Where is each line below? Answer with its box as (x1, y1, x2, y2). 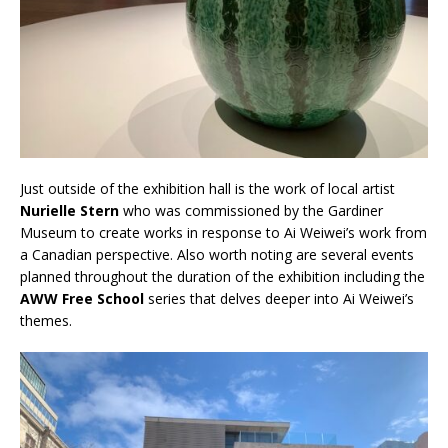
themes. (20, 311, 72, 331)
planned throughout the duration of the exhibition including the (20, 267, 425, 287)
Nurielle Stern (20, 201, 119, 221)
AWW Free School (20, 289, 144, 309)
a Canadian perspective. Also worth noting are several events (20, 245, 414, 265)
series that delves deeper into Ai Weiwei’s (144, 289, 414, 309)
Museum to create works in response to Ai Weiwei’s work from (20, 223, 427, 243)
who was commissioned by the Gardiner (119, 201, 383, 221)
